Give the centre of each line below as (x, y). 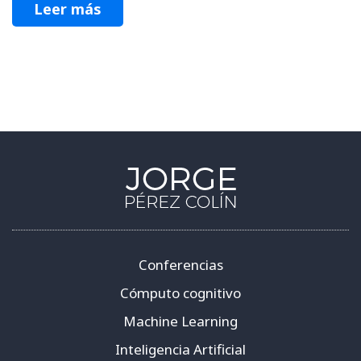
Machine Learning (180, 321)
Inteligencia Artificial (180, 349)
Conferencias (180, 264)
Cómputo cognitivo (180, 293)
